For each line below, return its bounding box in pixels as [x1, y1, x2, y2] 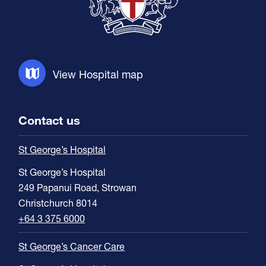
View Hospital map [53, 67, 144, 81]
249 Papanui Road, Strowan [18, 181, 137, 193]
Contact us [18, 112, 81, 127]
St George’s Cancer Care [18, 240, 125, 252]
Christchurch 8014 [18, 197, 98, 208]
